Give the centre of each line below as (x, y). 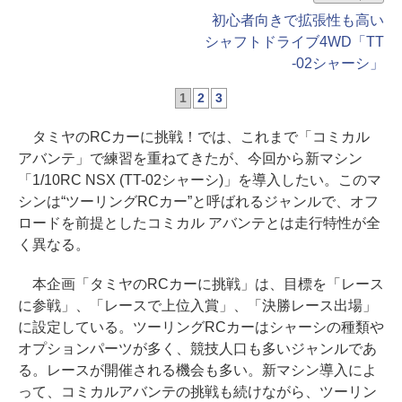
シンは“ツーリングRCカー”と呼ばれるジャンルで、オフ (198, 201)
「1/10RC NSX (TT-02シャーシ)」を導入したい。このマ (200, 180)
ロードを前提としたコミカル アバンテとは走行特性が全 (199, 223)
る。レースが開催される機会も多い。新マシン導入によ (197, 370)
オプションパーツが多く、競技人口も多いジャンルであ (197, 349)
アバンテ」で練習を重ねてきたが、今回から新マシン (190, 158)
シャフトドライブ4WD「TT (294, 42)
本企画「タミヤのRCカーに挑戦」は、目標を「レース (201, 284)
